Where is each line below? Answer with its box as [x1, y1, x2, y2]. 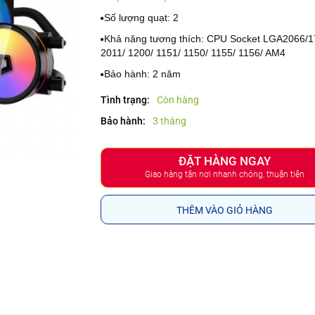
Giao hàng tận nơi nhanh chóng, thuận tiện [145, 169, 305, 179]
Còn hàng [156, 94, 199, 105]
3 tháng [152, 115, 186, 127]
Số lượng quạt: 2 [104, 11, 179, 23]
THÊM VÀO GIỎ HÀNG [176, 204, 274, 216]
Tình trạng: [100, 94, 150, 105]
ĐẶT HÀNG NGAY [179, 153, 271, 168]
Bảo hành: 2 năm [104, 67, 181, 79]
